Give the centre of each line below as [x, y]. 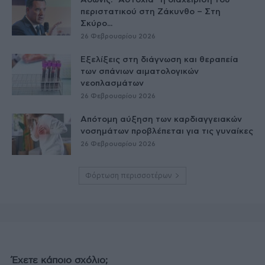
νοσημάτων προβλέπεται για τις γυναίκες [167, 132]
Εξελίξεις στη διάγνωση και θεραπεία [159, 60]
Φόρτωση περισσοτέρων [128, 176]
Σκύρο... [96, 24]
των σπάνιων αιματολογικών [140, 72]
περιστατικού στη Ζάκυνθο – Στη [151, 12]
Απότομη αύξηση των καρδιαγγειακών [161, 120]
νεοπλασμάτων [112, 84]
